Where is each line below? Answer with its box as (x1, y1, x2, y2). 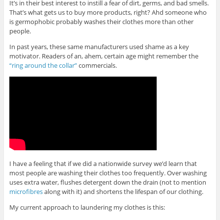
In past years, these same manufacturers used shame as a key (9, 42, 189, 51)
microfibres (9, 187, 43, 196)
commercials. (77, 60, 117, 70)
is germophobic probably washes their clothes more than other (9, 17, 193, 26)
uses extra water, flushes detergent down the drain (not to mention (9, 177, 206, 187)
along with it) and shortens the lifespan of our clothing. (42, 187, 203, 196)
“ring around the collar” (9, 60, 77, 70)
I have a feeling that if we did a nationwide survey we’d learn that (9, 159, 197, 168)
